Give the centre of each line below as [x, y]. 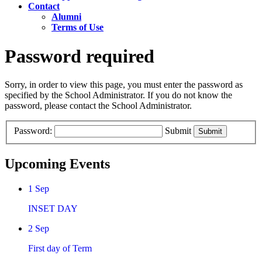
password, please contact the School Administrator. [98, 106]
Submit [178, 130]
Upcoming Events [57, 163]
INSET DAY [53, 208]
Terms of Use [77, 27]
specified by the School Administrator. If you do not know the [118, 95]
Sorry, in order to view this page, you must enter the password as [124, 85]
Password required [80, 56]
